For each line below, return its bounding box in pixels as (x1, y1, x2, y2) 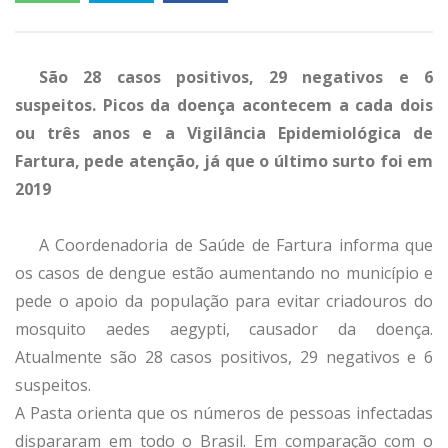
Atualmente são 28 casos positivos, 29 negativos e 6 (15, 345, 433, 368)
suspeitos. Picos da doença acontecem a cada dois (15, 93, 433, 116)
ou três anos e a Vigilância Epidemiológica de (15, 121, 433, 144)
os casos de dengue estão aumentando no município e (15, 261, 433, 284)
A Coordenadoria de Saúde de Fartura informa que (39, 233, 433, 256)
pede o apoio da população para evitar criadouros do (15, 289, 433, 312)
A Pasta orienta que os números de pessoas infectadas (15, 401, 433, 424)
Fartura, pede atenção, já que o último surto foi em (15, 149, 433, 172)
